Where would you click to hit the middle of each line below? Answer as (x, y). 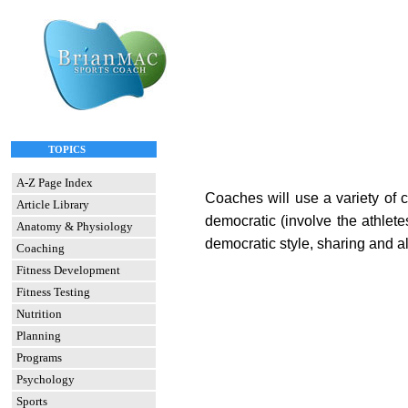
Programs (39, 357)
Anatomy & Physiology (75, 226)
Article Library (53, 204)
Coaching (41, 248)
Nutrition (39, 314)
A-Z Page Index (55, 183)
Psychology (46, 379)
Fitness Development (68, 270)
